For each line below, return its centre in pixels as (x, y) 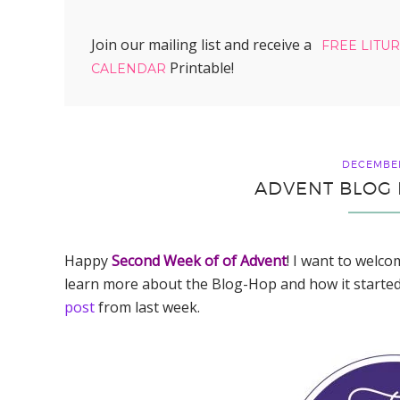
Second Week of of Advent (197, 261)
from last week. (147, 307)
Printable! (202, 68)
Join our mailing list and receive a (203, 45)
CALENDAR (130, 69)
